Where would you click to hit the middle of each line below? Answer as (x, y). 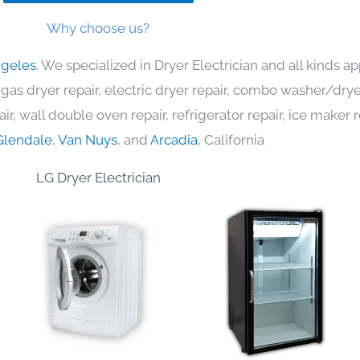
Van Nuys (88, 139)
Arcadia (174, 139)
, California (231, 139)
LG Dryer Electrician (98, 177)
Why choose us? (98, 28)
